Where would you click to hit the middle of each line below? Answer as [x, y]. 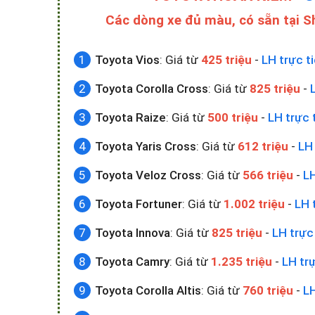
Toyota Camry [132, 262]
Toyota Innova [133, 233]
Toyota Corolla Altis [148, 290]
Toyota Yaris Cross [146, 146]
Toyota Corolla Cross [152, 89]
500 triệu [233, 117]
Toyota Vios [127, 60]
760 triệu [268, 290]
